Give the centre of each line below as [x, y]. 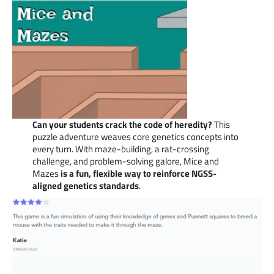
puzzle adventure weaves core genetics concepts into [135, 136]
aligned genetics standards [85, 185]
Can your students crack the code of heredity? [122, 124]
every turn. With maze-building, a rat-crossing [120, 149]
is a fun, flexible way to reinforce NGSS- [138, 173]
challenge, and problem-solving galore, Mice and [125, 161]
